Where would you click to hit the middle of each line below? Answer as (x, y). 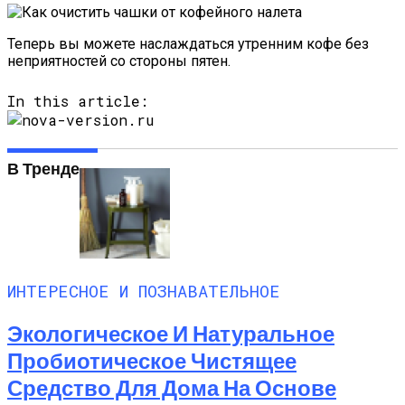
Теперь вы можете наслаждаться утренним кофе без (188, 43)
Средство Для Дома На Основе (172, 387)
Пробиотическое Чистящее (152, 360)
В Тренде (43, 168)
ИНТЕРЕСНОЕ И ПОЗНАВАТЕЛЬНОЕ (144, 290)
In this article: (78, 100)
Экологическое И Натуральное (171, 333)
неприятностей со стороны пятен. (119, 61)
